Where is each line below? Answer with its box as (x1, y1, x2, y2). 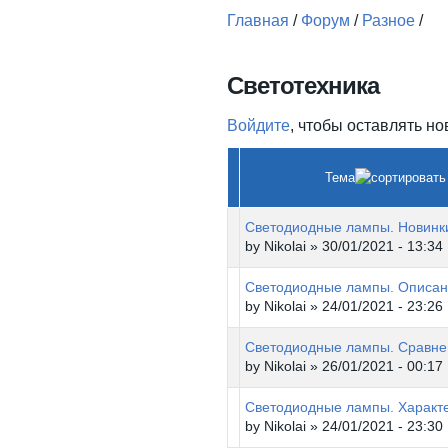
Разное (362, 12, 415, 29)
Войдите (227, 117, 290, 134)
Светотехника (227, 72, 379, 99)
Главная (227, 12, 289, 29)
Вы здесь (227, 35, 332, 62)
